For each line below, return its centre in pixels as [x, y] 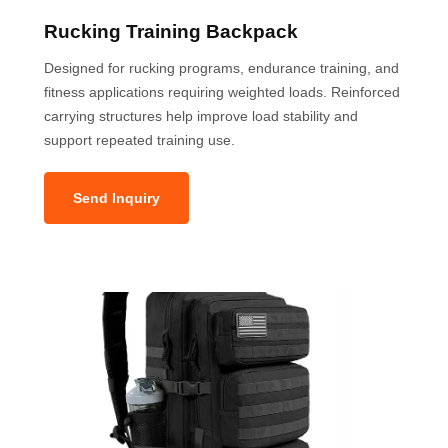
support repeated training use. [139, 139]
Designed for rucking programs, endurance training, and [221, 67]
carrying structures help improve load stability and [201, 115]
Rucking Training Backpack [171, 31]
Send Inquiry [116, 197]
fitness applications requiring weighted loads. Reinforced [222, 91]
